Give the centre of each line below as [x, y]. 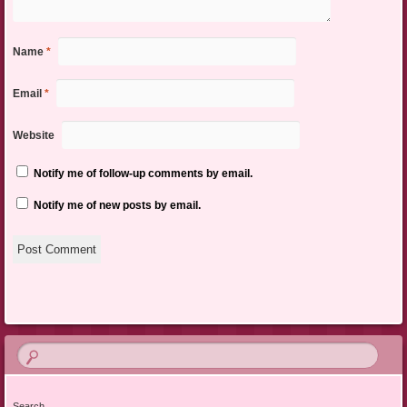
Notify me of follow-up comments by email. [143, 173]
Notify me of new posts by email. [117, 205]
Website [33, 135]
